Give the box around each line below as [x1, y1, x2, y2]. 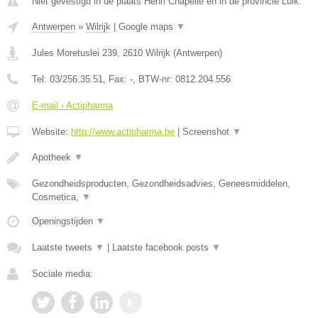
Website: [32, 126, 71, 137]
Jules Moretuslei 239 [32, 48, 117, 58]
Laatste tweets [32, 242, 95, 253]
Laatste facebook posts [112, 242, 212, 253]
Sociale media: [32, 268, 93, 279]
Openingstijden [32, 216, 96, 226]
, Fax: [103, 74, 130, 84]
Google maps [119, 21, 176, 32]
